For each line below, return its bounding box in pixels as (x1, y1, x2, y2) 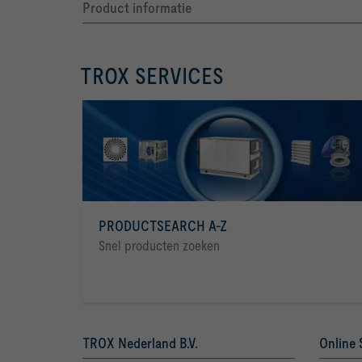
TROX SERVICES (80, 63, 224, 90)
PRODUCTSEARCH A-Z (99, 217, 227, 235)
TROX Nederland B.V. (82, 335, 198, 352)
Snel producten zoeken (99, 238, 220, 255)
